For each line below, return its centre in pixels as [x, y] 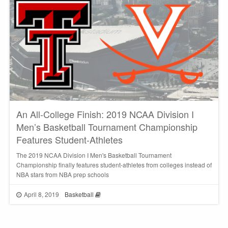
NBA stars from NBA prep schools [62, 175]
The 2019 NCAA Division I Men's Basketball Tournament [94, 155]
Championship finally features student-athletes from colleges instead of [114, 165]
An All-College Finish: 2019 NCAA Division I [105, 114]
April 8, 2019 [42, 194]
